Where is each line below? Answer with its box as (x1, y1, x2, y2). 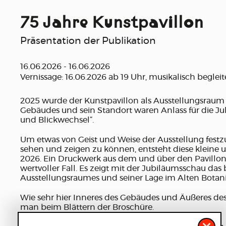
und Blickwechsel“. (20, 116, 94, 125)
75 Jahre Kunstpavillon (20, 16, 203, 32)
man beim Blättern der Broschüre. (20, 203, 156, 212)
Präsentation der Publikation (20, 36, 156, 46)
